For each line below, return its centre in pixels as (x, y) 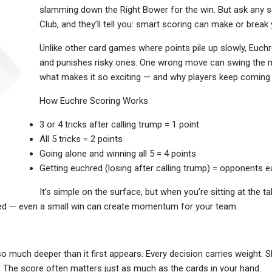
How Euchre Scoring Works (94, 100)
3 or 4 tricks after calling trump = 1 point (119, 124)
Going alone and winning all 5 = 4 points (118, 153)
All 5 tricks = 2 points (81, 139)
